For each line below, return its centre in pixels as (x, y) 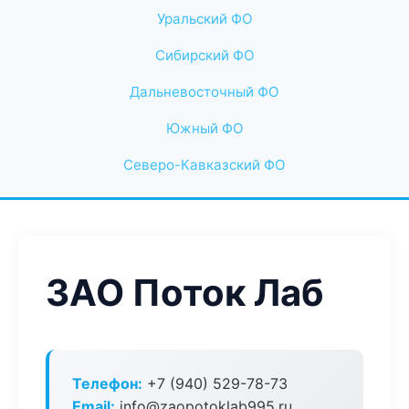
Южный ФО (204, 128)
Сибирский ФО (204, 55)
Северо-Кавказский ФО (204, 165)
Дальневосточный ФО (204, 92)
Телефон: (107, 383)
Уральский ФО (204, 19)
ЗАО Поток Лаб (185, 293)
